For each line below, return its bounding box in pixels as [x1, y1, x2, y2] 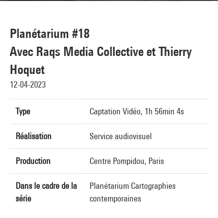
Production [16, 156, 51, 166]
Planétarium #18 [10, 26, 90, 41]
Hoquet [10, 62, 45, 77]
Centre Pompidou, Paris [90, 156, 164, 166]
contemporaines [90, 193, 141, 203]
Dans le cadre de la [16, 181, 77, 191]
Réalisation [16, 131, 52, 141]
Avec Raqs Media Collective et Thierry [10, 44, 192, 59]
